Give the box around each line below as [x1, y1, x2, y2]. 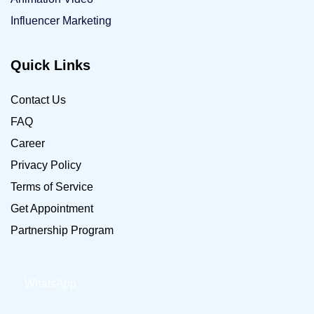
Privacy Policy [11, 158, 81, 171]
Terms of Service [11, 180, 93, 193]
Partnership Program [11, 224, 114, 236]
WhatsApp [25, 277, 76, 289]
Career [11, 137, 45, 149]
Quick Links [11, 57, 90, 73]
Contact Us [11, 93, 66, 106]
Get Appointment [11, 202, 93, 214]
